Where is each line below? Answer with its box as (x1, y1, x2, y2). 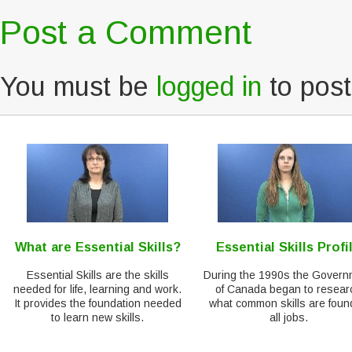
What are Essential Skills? (14, 239, 181, 254)
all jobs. (269, 311, 308, 324)
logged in (156, 71, 262, 102)
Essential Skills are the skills (26, 269, 169, 281)
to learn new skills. (51, 311, 145, 324)
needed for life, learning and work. (13, 283, 182, 295)
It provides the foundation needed (13, 297, 181, 310)
